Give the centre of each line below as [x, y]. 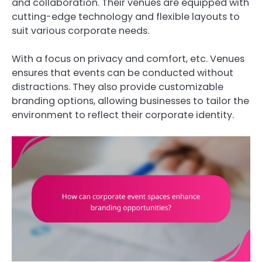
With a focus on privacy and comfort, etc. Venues [128, 58]
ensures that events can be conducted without [123, 73]
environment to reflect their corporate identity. [123, 115]
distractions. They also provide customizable [118, 87]
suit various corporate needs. [80, 30]
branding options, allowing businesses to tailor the [130, 101]
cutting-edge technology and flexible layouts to [126, 16]
